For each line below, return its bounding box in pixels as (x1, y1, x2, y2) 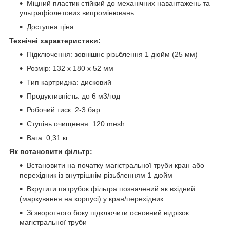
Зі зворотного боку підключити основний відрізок (27, 208, 189, 217)
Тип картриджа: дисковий (27, 78, 111, 86)
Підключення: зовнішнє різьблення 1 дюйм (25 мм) (27, 50, 198, 59)
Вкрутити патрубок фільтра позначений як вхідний (27, 184, 195, 193)
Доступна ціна (27, 22, 74, 31)
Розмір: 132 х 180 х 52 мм (27, 64, 113, 72)
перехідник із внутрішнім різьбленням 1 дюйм (20, 170, 172, 179)
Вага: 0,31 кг (27, 133, 68, 142)
